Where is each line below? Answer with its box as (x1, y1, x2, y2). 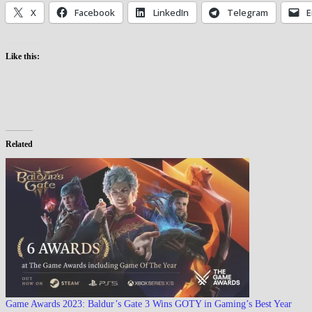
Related (6, 139, 33, 149)
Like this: (6, 51, 40, 61)
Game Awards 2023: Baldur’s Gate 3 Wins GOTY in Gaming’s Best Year (6, 298, 292, 309)
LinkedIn (153, 6, 189, 19)
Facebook (75, 6, 115, 19)
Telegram (227, 6, 268, 19)
